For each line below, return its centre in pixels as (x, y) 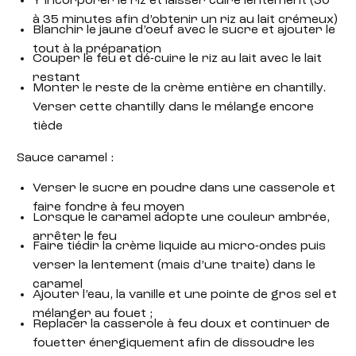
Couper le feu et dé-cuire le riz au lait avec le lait (177, 59)
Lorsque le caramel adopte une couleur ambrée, (181, 217)
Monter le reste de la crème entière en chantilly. (179, 89)
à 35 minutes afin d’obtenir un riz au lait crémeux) (185, 19)
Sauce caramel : (66, 159)
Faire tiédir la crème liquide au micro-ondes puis (179, 247)
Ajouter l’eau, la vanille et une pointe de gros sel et (184, 295)
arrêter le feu (74, 236)
